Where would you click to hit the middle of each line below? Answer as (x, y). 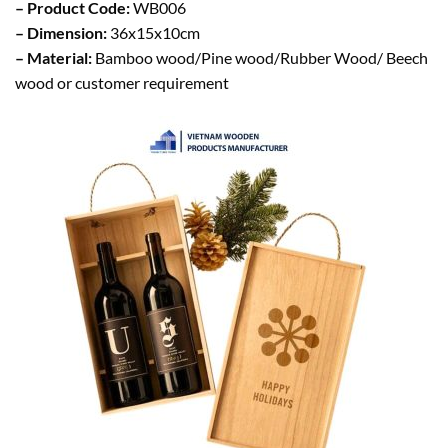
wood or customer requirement (122, 83)
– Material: (55, 58)
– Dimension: (61, 33)
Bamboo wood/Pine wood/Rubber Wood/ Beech (261, 58)
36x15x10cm (153, 33)
